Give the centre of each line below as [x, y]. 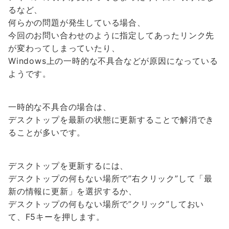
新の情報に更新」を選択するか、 [73, 191]
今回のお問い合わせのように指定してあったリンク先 [111, 35]
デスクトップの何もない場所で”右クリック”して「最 [110, 178]
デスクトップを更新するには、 [68, 166]
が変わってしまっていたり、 [64, 48]
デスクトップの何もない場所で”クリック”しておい [106, 204]
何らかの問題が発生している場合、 [77, 22]
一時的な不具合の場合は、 [60, 107]
